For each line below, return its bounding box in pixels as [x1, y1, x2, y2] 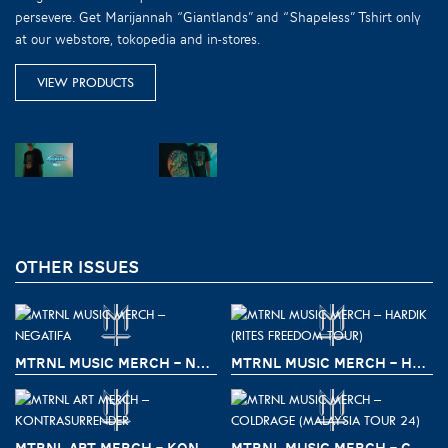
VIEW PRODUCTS [37, 75, 134, 91]
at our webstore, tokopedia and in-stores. [15, 31, 261, 48]
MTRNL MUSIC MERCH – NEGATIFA [196, 354, 210, 371]
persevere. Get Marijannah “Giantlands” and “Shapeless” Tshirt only [15, 9, 420, 26]
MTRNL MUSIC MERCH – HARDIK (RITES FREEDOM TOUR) [412, 354, 426, 371]
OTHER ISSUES [15, 258, 139, 278]
